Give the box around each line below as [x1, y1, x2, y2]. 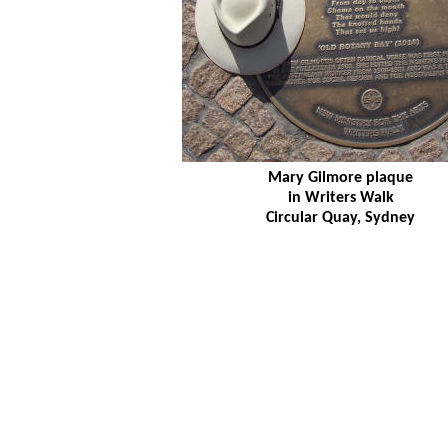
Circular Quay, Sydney [266, 210, 415, 227]
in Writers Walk [287, 190, 394, 207]
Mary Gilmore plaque [268, 170, 413, 187]
